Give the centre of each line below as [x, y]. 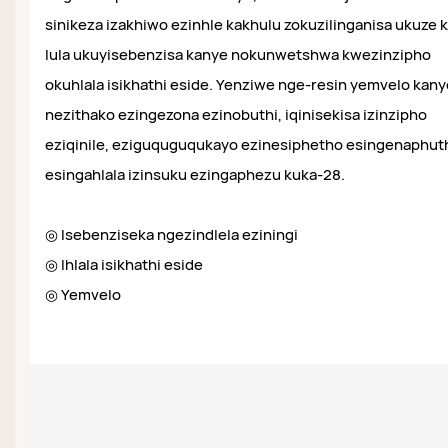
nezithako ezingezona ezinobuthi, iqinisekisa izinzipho [236, 115]
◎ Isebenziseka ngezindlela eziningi [171, 235]
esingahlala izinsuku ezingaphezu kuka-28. [195, 175]
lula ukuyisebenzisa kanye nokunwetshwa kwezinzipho [238, 55]
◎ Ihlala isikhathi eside [124, 265]
